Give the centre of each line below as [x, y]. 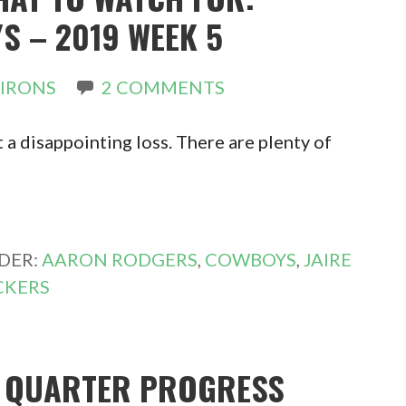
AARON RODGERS [120, 259]
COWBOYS [251, 259]
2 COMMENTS [164, 87]
